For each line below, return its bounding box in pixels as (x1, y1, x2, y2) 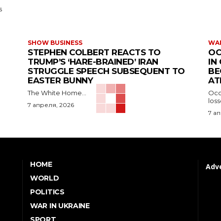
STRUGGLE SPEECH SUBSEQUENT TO (28, 66, 185, 76)
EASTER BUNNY (28, 75, 93, 86)
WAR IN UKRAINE (30, 201, 90, 211)
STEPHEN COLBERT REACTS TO (28, 47, 161, 58)
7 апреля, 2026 (28, 101, 74, 109)
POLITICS (30, 187, 65, 197)
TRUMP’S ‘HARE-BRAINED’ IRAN (28, 57, 158, 67)
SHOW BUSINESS (28, 39, 82, 47)
